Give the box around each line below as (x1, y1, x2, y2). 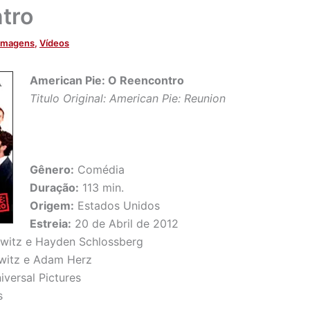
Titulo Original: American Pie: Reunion (30, 91, 226, 105)
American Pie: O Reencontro (30, 73, 184, 87)
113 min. (79, 181, 124, 195)
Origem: (30, 199, 74, 213)
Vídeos (39, 37, 69, 48)
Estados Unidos (74, 199, 160, 213)
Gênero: (30, 163, 74, 177)
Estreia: (30, 217, 71, 231)
